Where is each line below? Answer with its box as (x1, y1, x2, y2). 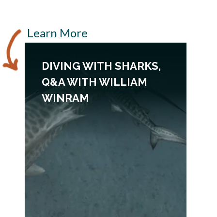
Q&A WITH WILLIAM (42, 76, 147, 88)
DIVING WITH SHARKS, (42, 60, 161, 72)
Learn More (27, 26, 88, 40)
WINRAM (42, 92, 89, 104)
